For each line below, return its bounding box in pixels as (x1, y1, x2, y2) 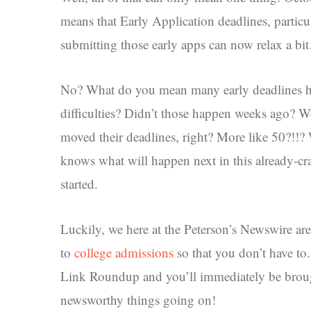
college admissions (74, 244, 174, 262)
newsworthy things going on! (60, 291, 216, 309)
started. (60, 175, 98, 193)
